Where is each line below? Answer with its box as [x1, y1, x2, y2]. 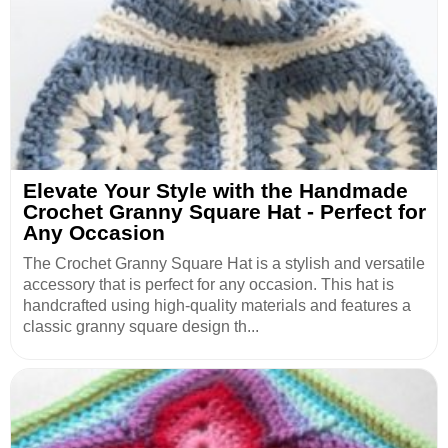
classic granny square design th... [23, 318, 259, 336]
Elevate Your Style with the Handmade [23, 179, 408, 203]
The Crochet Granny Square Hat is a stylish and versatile [23, 255, 425, 273]
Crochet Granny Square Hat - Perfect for [23, 200, 426, 224]
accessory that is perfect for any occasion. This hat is [23, 276, 394, 294]
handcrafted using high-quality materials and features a [23, 297, 411, 315]
